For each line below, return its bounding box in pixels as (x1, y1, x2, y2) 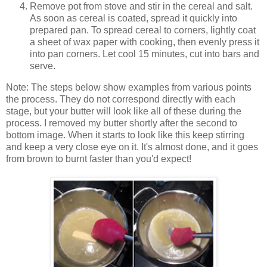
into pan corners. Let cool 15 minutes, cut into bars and (30, 49, 259, 60)
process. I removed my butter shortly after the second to (6, 118, 237, 129)
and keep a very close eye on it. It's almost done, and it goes (6, 142, 258, 153)
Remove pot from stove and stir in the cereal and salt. (30, 1, 253, 12)
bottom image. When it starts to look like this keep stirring (6, 130, 244, 141)
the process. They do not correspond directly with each (6, 94, 235, 105)
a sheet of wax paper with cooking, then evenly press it (30, 37, 259, 48)
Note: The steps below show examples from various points (6, 82, 252, 93)
